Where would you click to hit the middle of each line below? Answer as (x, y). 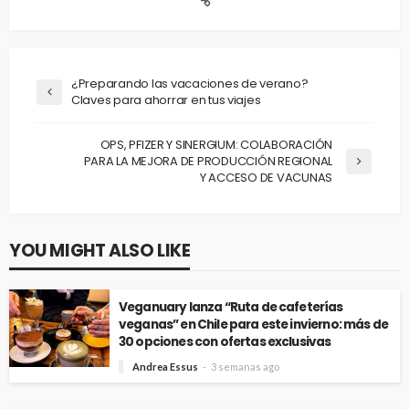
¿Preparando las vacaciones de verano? (190, 84)
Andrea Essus (165, 367)
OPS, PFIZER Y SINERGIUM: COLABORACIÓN (216, 145)
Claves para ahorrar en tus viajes (166, 100)
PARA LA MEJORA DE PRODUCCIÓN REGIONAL (208, 162)
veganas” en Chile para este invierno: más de (254, 325)
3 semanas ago (245, 367)
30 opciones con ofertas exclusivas (225, 342)
